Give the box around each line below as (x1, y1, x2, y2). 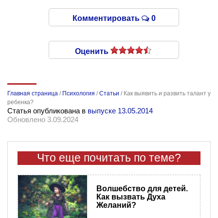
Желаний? (96, 201, 136, 210)
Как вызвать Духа (96, 193, 165, 201)
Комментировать (72, 14, 142, 23)
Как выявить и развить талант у (124, 90, 211, 97)
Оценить (75, 47, 110, 56)
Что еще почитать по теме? (37, 152, 181, 164)
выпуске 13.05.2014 (88, 107, 153, 115)
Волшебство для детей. (96, 184, 188, 193)
